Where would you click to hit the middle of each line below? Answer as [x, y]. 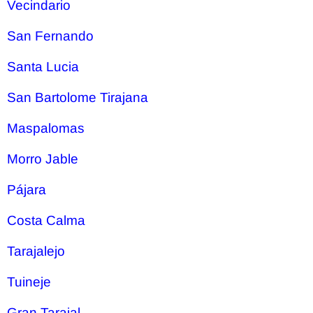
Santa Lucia [43, 67]
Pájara [27, 190]
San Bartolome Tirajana [78, 97]
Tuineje [29, 282]
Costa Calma [46, 220]
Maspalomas [46, 128]
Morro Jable [43, 159]
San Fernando [50, 36]
